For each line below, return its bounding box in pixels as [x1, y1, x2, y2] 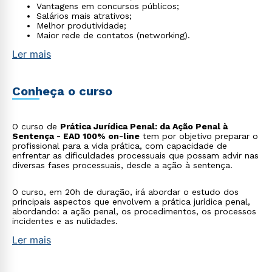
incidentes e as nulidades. [12, 216, 118, 226]
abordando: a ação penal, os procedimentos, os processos [12, 206, 256, 216]
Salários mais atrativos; [36, 11, 132, 21]
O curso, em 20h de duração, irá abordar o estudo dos [12, 187, 239, 197]
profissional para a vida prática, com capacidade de [12, 141, 227, 151]
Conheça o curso [12, 84, 112, 98]
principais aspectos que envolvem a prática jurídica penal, [12, 197, 250, 206]
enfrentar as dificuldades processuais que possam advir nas [12, 151, 259, 160]
